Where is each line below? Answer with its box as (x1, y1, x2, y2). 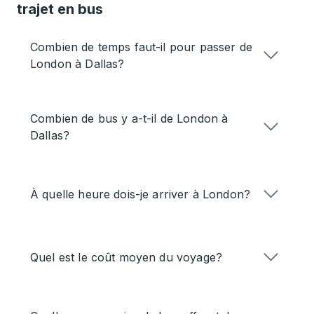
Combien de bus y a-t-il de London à (30, 111, 228, 126)
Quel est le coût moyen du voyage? (30, 250, 222, 265)
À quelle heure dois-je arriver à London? (30, 187, 251, 202)
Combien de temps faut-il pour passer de (30, 40, 252, 55)
